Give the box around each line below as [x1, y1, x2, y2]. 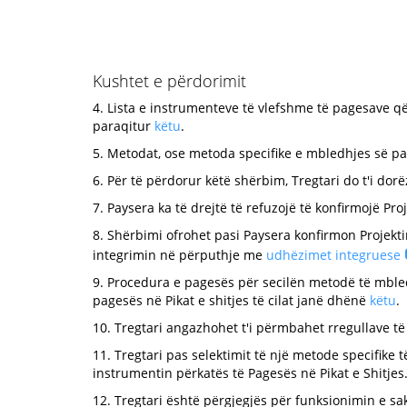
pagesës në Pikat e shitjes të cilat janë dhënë [93, 292, 370, 309]
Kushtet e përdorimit [93, 70, 246, 92]
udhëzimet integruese [266, 246, 401, 263]
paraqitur [93, 117, 154, 134]
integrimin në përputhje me [93, 246, 266, 263]
